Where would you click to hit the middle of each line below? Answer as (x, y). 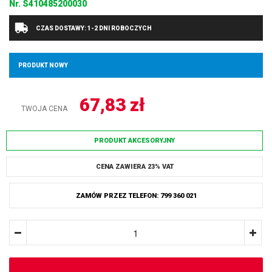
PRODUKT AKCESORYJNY (134, 141)
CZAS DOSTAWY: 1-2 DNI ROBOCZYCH (93, 28)
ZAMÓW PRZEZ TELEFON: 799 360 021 (136, 196)
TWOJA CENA (44, 109)
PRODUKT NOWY (43, 65)
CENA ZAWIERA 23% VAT (134, 167)
